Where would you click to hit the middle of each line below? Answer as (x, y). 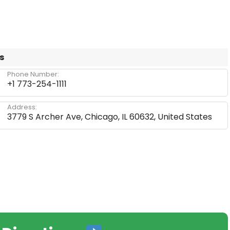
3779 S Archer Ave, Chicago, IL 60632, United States (110, 117)
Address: (22, 107)
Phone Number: (33, 74)
